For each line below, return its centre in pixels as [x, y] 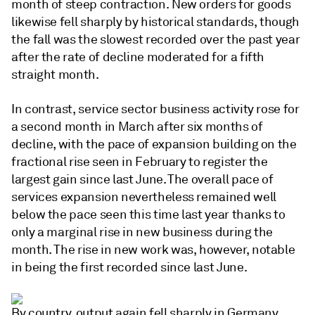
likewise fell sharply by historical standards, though [155, 22]
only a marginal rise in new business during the [142, 232]
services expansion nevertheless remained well [144, 197]
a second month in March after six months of [137, 127]
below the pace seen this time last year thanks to [148, 214]
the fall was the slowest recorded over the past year [156, 39]
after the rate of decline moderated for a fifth [138, 57]
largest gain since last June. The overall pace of [142, 179]
